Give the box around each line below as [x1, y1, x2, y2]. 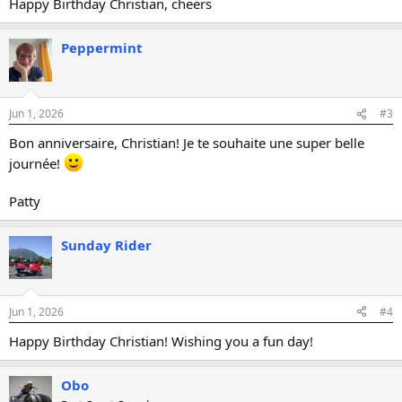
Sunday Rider [61, 236, 152, 254]
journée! [9, 154, 64, 172]
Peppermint [61, 38, 143, 57]
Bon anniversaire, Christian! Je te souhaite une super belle [9, 134, 364, 152]
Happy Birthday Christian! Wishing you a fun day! [9, 331, 313, 350]
